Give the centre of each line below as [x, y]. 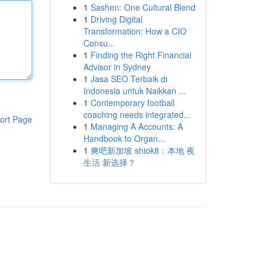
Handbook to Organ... [124, 138]
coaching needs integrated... [137, 114]
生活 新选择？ [109, 162]
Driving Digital [116, 19]
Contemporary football [132, 103]
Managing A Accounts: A [136, 126]
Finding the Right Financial [141, 55]
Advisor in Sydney [117, 67]
